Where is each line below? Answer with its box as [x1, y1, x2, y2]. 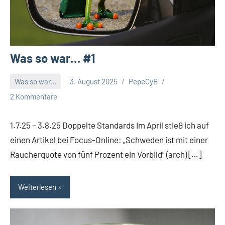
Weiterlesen [18, 182, 56, 192]
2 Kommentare [10, 91, 57, 101]
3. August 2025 [70, 77, 118, 86]
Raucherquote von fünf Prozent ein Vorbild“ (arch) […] [10, 149, 201, 159]
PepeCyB [129, 77, 158, 86]
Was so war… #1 [10, 50, 95, 65]
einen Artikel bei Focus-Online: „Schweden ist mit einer [10, 134, 208, 145]
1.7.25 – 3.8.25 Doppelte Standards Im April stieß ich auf [10, 120, 209, 130]
